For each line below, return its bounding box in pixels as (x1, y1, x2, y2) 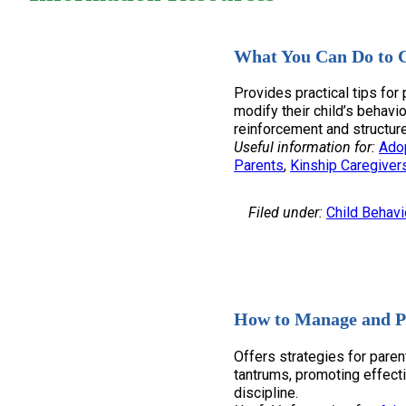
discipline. (234, 383, 298, 401)
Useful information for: (234, 139, 375, 157)
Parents (234, 157, 284, 175)
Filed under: (248, 204, 323, 222)
